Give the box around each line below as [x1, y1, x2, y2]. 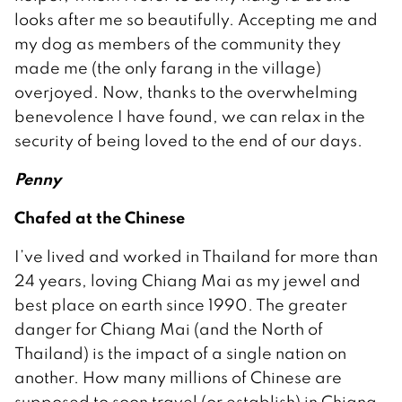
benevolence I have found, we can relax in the [14, 106, 365, 127]
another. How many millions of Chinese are [14, 367, 342, 389]
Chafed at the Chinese [14, 206, 185, 229]
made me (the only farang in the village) [14, 57, 321, 79]
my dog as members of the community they [14, 33, 341, 55]
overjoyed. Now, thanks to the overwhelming [14, 82, 358, 103]
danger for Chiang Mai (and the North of [14, 319, 323, 340]
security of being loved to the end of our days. [14, 130, 363, 152]
